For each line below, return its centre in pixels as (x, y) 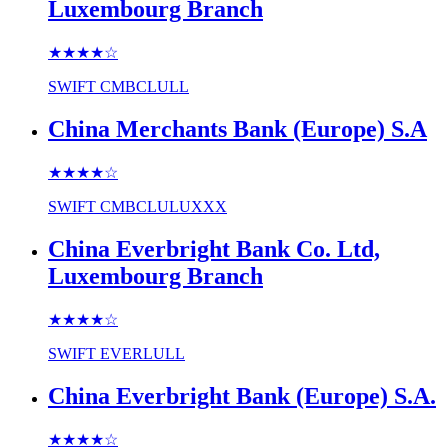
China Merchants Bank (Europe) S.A (237, 129)
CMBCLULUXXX (163, 207)
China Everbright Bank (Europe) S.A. (242, 395)
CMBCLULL (144, 87)
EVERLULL (142, 353)
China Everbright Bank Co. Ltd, (214, 248)
